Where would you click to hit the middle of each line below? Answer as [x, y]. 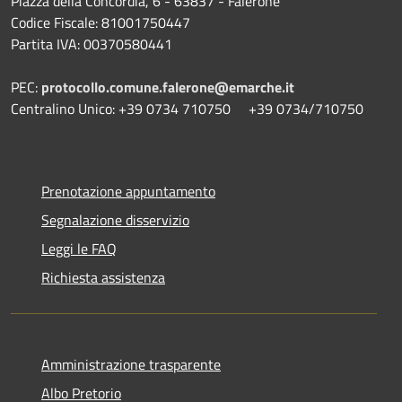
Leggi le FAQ [79, 248]
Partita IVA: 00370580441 [92, 44]
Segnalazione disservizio [115, 219]
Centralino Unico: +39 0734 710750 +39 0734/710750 [187, 108]
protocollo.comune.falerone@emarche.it [168, 87]
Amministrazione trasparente [131, 364]
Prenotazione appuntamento [128, 191]
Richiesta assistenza [103, 277]
